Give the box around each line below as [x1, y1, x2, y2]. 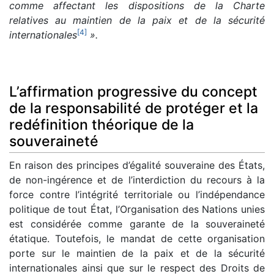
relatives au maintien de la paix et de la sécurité [9, 14, 265, 27]
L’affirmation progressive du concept [9, 83, 257, 100]
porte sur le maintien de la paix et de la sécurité [9, 246, 265, 259]
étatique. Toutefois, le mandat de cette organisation [9, 232, 265, 245]
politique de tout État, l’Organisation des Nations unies [9, 202, 265, 215]
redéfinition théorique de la [9, 116, 194, 133]
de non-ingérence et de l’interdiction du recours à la [9, 173, 265, 186]
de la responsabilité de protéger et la [9, 99, 258, 117]
